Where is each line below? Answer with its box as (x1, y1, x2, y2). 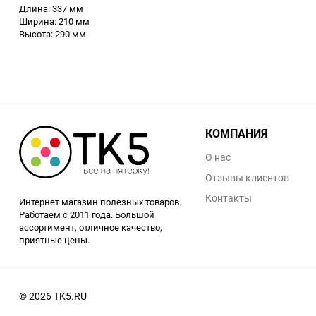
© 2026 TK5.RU (19, 289, 87, 303)
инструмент (33, 22, 87, 35)
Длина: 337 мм (19, 2, 83, 15)
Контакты (205, 191, 252, 205)
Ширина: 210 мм (19, 15, 90, 28)
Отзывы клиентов (205, 171, 289, 184)
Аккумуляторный (33, 8, 114, 22)
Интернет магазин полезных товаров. (19, 195, 181, 208)
